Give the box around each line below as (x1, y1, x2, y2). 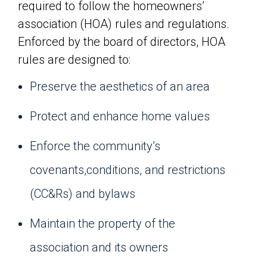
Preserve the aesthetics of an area (30, 79, 210, 94)
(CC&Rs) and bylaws (30, 186, 135, 201)
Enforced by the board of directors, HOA (18, 34, 225, 49)
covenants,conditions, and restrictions (30, 162, 225, 177)
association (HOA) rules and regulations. (18, 16, 229, 31)
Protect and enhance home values (30, 108, 210, 123)
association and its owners (30, 240, 168, 254)
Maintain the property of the (30, 216, 175, 231)
